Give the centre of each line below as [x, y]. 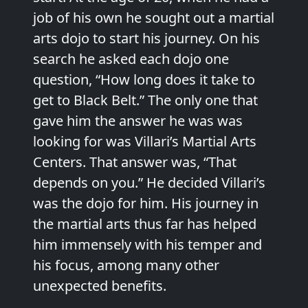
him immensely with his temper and [147, 244]
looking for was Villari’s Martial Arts [145, 141]
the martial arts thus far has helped [145, 223]
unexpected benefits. [100, 285]
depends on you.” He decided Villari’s [149, 182]
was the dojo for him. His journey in [146, 203]
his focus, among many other [126, 265]
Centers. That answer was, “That [135, 162]
